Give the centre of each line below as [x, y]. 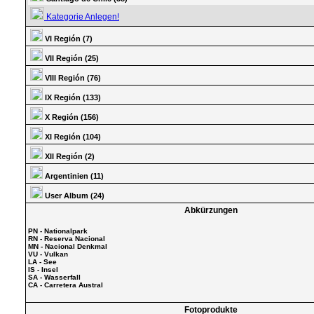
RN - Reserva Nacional [67, 238]
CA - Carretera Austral [66, 285]
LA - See [42, 261]
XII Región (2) [70, 156]
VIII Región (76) [73, 78]
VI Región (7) [69, 39]
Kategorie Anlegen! [82, 17]
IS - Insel [43, 269]
